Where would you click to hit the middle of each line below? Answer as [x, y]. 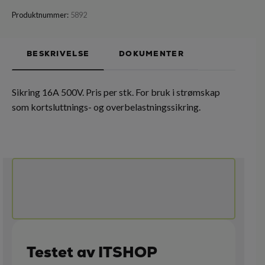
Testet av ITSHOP [92, 252]
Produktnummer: [40, 15]
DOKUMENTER [151, 54]
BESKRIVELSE [58, 54]
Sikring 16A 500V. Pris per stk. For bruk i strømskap [116, 92]
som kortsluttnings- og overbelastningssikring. [106, 107]
